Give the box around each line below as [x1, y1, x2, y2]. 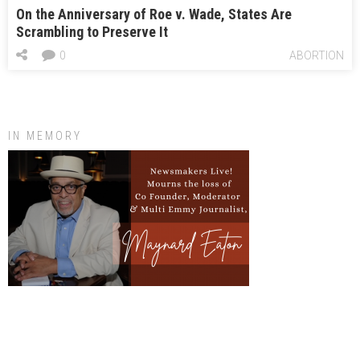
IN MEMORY [8, 129, 82, 142]
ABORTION [289, 48, 344, 62]
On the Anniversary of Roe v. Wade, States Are [16, 5, 292, 22]
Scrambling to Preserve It [16, 22, 168, 40]
